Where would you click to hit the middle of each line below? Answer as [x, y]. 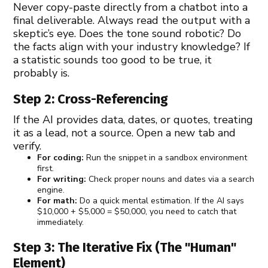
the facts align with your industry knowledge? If [132, 46]
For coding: [61, 157]
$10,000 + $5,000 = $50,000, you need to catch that [137, 211]
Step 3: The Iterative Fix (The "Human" [125, 247]
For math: [57, 200]
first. [46, 168]
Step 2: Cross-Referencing [91, 99]
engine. [51, 190]
